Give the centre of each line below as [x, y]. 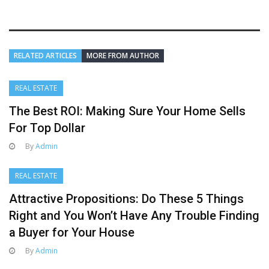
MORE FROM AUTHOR [123, 56]
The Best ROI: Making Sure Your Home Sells [127, 111]
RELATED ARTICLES [45, 56]
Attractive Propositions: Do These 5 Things [126, 199]
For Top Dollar [47, 128]
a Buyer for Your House [72, 233]
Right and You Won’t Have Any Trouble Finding [134, 216]
